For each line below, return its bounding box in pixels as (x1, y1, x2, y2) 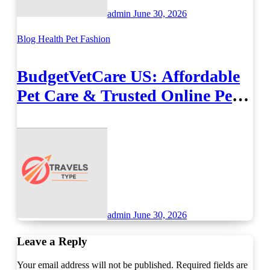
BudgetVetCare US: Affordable (17, 67, 240, 86)
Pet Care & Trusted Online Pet (17, 86, 237, 105)
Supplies (17, 105, 79, 125)
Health (38, 33, 66, 44)
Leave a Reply (17, 235, 87, 248)
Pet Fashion (66, 33, 110, 44)
